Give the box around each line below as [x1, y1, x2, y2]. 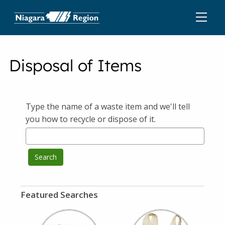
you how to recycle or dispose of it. [26, 114, 156, 125]
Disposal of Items [9, 55, 142, 75]
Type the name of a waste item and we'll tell [26, 101, 190, 112]
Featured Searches [21, 189, 98, 200]
